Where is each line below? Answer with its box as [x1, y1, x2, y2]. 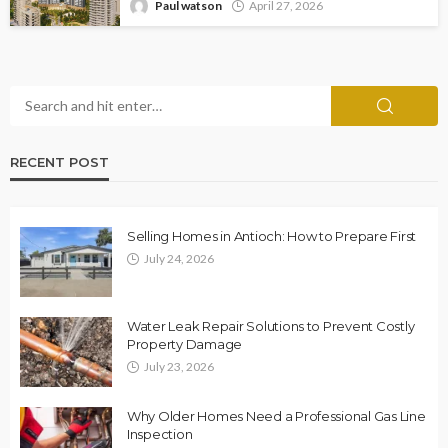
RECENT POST [10, 153, 109, 170]
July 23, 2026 [144, 358, 214, 374]
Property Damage [127, 335, 243, 352]
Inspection [127, 425, 193, 442]
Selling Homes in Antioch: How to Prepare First [127, 227, 417, 244]
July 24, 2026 [144, 250, 214, 266]
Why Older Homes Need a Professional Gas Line [127, 407, 426, 424]
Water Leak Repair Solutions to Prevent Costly [127, 317, 415, 334]
